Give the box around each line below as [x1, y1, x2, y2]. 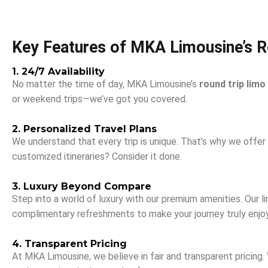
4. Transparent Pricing [12, 238, 127, 249]
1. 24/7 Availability [12, 66, 105, 77]
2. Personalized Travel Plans [12, 123, 157, 135]
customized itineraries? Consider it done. [12, 151, 182, 162]
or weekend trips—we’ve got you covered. [12, 93, 187, 105]
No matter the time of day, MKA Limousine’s [12, 78, 199, 90]
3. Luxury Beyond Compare [12, 181, 151, 192]
